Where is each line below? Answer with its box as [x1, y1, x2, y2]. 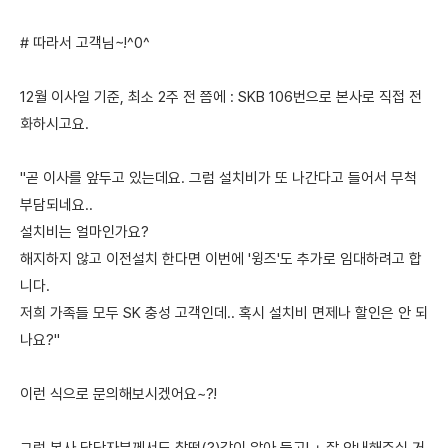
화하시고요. [20, 115, 89, 134]
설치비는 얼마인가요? [20, 223, 149, 242]
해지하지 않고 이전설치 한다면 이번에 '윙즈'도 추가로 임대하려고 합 [20, 250, 422, 269]
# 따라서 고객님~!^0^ [20, 34, 150, 53]
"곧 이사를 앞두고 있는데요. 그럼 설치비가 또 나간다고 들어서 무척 [20, 169, 417, 188]
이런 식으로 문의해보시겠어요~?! [20, 385, 217, 404]
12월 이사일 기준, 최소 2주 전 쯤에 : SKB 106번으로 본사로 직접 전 [20, 88, 422, 107]
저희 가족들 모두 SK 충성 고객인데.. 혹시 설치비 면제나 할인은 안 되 [20, 304, 428, 323]
